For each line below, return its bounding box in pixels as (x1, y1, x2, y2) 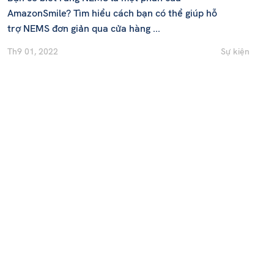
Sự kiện (221, 46, 250, 57)
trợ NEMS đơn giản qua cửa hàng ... (7, 22, 160, 35)
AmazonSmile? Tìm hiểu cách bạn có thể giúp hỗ (7, 7, 217, 20)
